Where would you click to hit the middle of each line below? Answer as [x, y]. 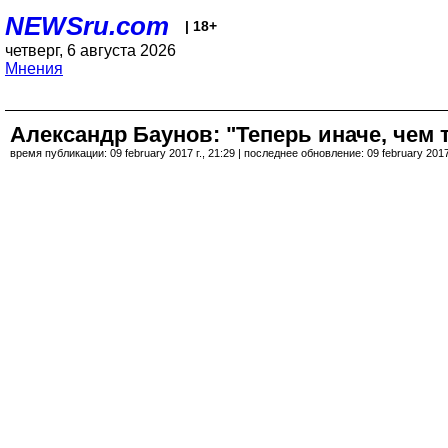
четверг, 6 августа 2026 [90, 50]
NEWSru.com [87, 26]
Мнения [34, 68]
